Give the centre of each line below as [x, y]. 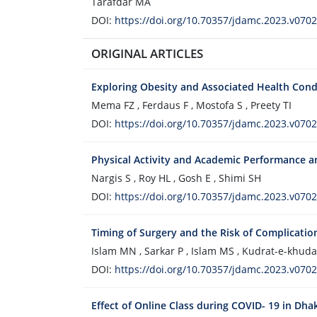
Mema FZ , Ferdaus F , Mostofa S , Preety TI [191, 105]
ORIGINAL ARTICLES [147, 53]
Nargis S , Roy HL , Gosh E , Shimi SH [176, 178]
